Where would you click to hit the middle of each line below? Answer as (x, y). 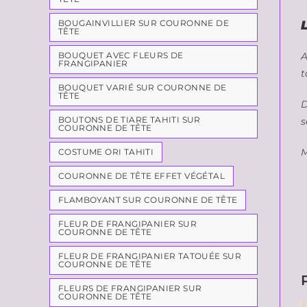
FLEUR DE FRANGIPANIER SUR (127, 224)
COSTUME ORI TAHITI (106, 152)
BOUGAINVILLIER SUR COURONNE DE (144, 23)
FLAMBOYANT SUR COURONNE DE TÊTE (148, 200)
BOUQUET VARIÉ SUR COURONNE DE (143, 87)
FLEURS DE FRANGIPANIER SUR (130, 288)
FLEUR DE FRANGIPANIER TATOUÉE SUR (150, 256)
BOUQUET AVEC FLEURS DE (121, 55)
